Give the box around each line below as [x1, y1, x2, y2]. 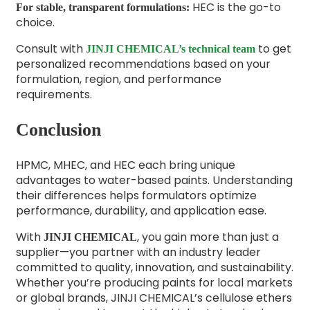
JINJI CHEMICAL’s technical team [85, 43, 255, 55]
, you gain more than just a [136, 228, 279, 245]
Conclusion [15, 120, 101, 140]
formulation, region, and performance [15, 71, 221, 88]
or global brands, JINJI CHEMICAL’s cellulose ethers [15, 289, 292, 306]
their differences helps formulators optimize [15, 187, 257, 203]
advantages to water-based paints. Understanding [15, 172, 293, 188]
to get [255, 41, 291, 57]
